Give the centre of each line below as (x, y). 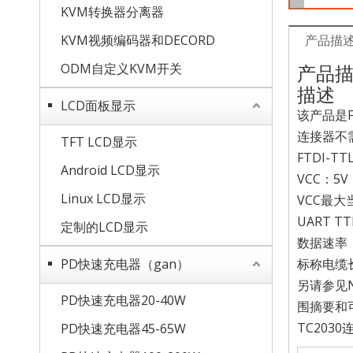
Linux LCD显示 (103, 199)
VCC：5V (323, 179)
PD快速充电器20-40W (123, 300)
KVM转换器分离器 (112, 12)
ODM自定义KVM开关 (121, 69)
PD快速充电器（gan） (125, 264)
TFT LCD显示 (99, 142)
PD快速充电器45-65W (123, 329)
